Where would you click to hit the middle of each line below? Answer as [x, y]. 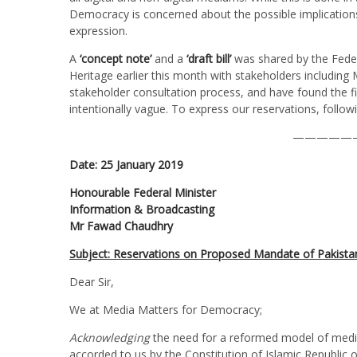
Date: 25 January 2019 [126, 165]
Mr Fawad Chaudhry [121, 226]
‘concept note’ [116, 59]
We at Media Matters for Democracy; [166, 310]
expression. [98, 31]
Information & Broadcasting [142, 210]
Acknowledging [110, 338]
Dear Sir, [92, 282]
